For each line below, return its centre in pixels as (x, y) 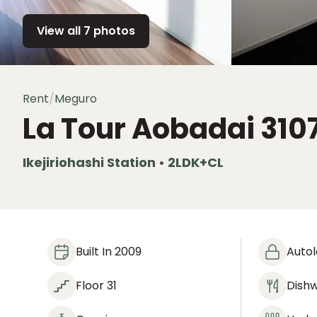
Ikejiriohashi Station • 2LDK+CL (123, 162)
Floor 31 (97, 286)
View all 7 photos (86, 31)
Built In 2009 (109, 252)
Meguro (76, 99)
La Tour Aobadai (139, 129)
